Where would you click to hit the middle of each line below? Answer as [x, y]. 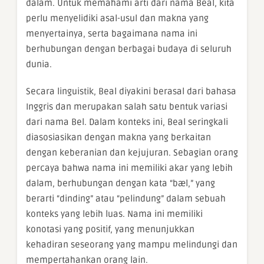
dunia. [39, 65]
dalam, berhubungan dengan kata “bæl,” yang [121, 184]
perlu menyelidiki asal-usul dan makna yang [117, 19]
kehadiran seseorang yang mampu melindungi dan [132, 245]
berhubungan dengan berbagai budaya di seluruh [129, 49]
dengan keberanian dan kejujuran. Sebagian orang [132, 153]
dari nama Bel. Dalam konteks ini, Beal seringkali [127, 122]
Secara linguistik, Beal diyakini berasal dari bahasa [131, 92]
